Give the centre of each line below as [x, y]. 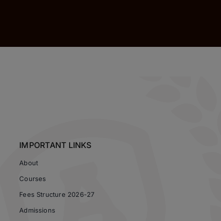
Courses [33, 179]
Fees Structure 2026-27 [57, 194]
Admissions [37, 210]
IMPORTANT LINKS [55, 145]
